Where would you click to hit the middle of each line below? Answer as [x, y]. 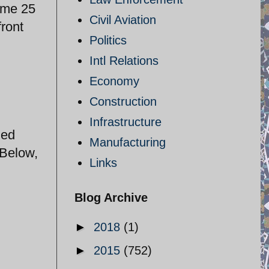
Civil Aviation [123, 20]
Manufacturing [128, 142]
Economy [114, 81]
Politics [108, 40]
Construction [123, 101]
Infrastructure [125, 122]
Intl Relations [124, 61]
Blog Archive [111, 198]
